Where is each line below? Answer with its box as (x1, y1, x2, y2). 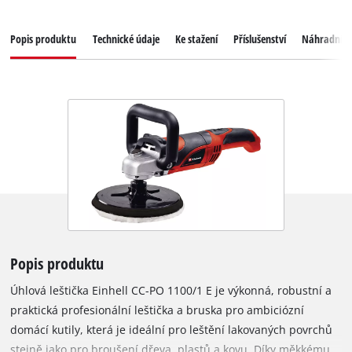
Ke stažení (174, 31, 218, 47)
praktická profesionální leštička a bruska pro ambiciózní (10, 302, 305, 318)
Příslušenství (233, 31, 286, 47)
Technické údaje (92, 31, 159, 47)
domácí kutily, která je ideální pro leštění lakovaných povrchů (10, 322, 333, 338)
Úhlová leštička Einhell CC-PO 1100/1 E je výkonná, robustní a (10, 283, 332, 299)
